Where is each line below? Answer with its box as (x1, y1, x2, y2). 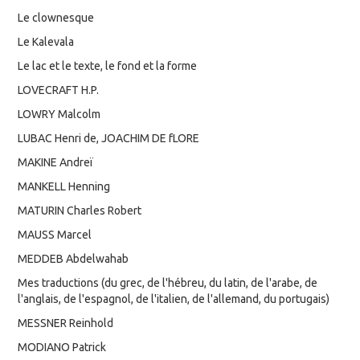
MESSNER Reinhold (18, 316, 114, 329)
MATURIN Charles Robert (18, 203, 142, 217)
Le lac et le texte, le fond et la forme (18, 59, 198, 72)
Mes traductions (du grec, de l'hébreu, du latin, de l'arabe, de (18, 276, 318, 289)
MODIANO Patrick (18, 340, 107, 354)
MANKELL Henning (18, 179, 111, 193)
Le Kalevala (18, 35, 75, 48)
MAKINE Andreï (18, 155, 94, 169)
